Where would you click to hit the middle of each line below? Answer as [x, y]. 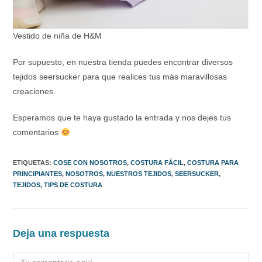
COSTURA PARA [213, 163]
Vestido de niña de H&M [58, 36]
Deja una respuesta [61, 234]
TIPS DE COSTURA [73, 185]
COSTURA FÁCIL [157, 163]
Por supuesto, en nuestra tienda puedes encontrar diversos [123, 62]
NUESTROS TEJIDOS [139, 174]
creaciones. [35, 92]
